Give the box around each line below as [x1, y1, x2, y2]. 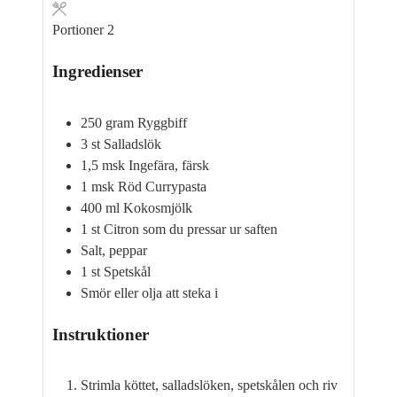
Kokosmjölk [123, 199, 192, 215]
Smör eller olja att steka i [81, 284, 218, 300]
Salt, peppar [81, 242, 147, 258]
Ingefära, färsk [128, 157, 209, 173]
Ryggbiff [137, 114, 187, 130]
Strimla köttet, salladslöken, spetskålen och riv [81, 378, 338, 393]
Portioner [52, 22, 107, 38]
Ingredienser [52, 62, 143, 82]
